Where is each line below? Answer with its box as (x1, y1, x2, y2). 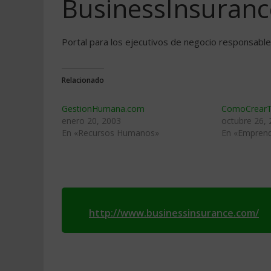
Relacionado (62, 75, 104, 85)
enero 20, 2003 (62, 115, 121, 126)
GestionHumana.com (62, 103, 145, 114)
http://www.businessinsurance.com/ (89, 206, 259, 220)
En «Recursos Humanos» (62, 127, 159, 139)
